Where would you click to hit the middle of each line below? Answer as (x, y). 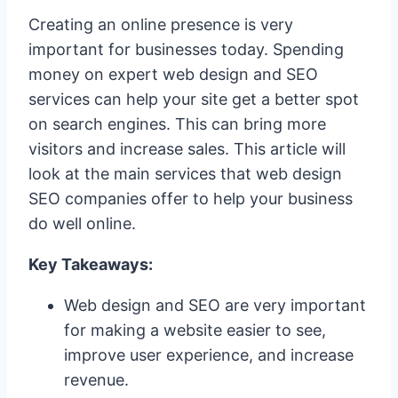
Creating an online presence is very (161, 24)
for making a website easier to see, (195, 330)
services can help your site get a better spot (194, 99)
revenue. (96, 379)
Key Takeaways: (91, 264)
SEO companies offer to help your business (191, 198)
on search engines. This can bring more (177, 123)
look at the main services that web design (185, 173)
